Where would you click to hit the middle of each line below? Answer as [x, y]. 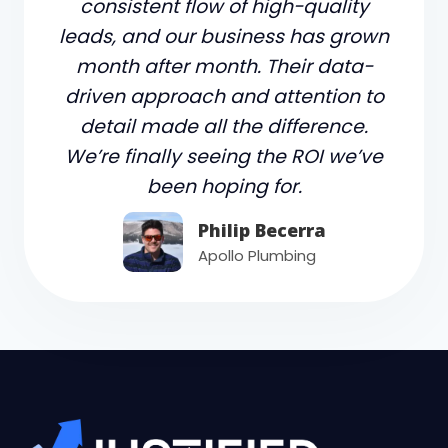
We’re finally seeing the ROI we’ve [224, 157]
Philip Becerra [261, 230]
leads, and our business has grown [224, 37]
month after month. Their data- [224, 67]
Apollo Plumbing [256, 256]
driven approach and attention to [224, 97]
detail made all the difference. [224, 127]
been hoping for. [224, 187]
